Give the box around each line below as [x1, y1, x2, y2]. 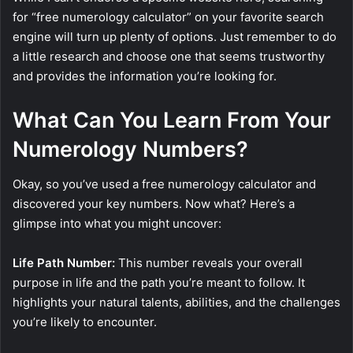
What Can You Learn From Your [13, 106, 331, 133]
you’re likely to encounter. [13, 314, 157, 330]
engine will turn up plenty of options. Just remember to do [13, 28, 336, 44]
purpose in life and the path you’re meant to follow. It [13, 275, 305, 291]
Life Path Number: [13, 255, 115, 271]
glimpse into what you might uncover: [13, 216, 221, 232]
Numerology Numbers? [13, 136, 248, 162]
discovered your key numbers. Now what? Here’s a [13, 196, 295, 212]
